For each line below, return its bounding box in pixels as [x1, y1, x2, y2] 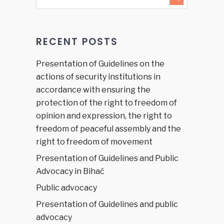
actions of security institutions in [35, 71, 160, 81]
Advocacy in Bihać [35, 166, 104, 176]
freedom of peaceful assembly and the [35, 123, 181, 133]
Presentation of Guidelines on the [35, 58, 164, 68]
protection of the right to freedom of [35, 97, 177, 107]
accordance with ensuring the [35, 84, 150, 94]
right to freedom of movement [35, 136, 152, 146]
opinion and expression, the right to [35, 110, 172, 120]
